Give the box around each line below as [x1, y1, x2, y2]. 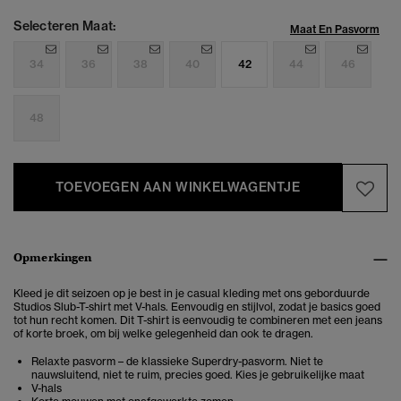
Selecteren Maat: [13, 18, 115, 35]
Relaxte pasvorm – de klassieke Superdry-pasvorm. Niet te [31, 354, 323, 369]
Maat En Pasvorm [290, 22, 380, 37]
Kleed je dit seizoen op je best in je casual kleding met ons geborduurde [13, 286, 370, 301]
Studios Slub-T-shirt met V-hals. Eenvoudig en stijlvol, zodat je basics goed [13, 300, 380, 314]
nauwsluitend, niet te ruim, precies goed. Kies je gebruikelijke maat [31, 368, 364, 382]
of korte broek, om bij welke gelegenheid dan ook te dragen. [13, 327, 313, 341]
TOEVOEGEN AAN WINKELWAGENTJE [55, 179, 301, 196]
